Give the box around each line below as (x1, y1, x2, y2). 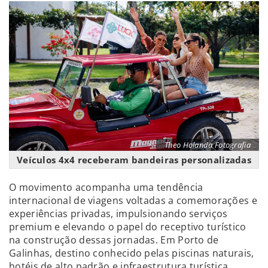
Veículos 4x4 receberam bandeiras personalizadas (16, 153, 252, 166)
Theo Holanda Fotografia (165, 139, 251, 150)
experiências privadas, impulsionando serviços (9, 206, 228, 220)
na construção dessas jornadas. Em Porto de (9, 233, 219, 246)
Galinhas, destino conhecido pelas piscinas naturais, (9, 246, 254, 260)
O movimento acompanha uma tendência (9, 180, 203, 194)
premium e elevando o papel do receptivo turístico (9, 220, 246, 233)
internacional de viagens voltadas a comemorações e (9, 193, 257, 207)
